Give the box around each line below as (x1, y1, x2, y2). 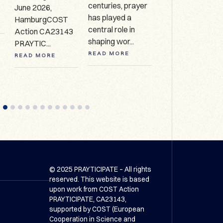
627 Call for (162, 14, 202, 25)
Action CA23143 (14, 26, 73, 37)
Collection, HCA (162, 2, 217, 13)
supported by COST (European (49, 205, 145, 214)
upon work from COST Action (49, 185, 139, 194)
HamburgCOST (14, 14, 68, 25)
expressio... (162, 26, 201, 37)
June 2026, (14, 2, 52, 13)
